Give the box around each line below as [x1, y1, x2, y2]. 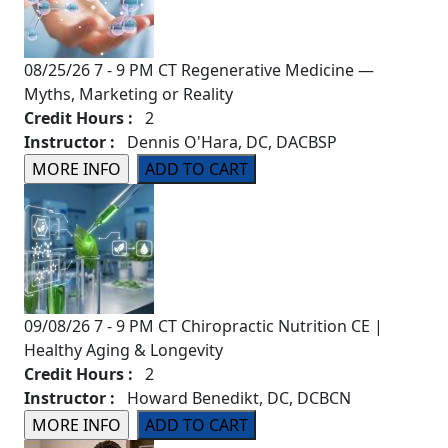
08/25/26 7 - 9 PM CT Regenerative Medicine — [24, 59, 374, 82]
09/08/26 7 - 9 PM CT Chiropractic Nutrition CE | [24, 315, 383, 338]
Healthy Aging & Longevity [24, 339, 223, 362]
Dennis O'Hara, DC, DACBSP [115, 131, 337, 154]
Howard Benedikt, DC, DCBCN [115, 387, 351, 410]
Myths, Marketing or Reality [24, 83, 233, 106]
